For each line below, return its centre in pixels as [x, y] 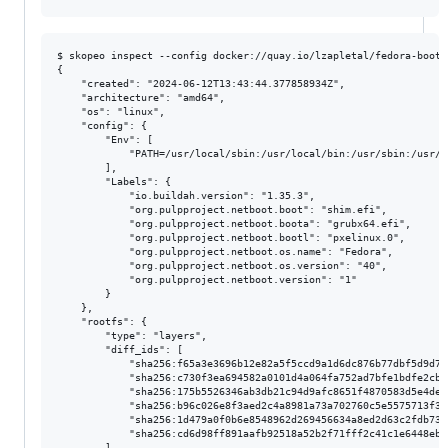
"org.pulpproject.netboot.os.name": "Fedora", [225, 251]
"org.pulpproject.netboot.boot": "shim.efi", [222, 209]
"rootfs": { [102, 321]
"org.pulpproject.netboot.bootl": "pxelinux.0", [231, 237]
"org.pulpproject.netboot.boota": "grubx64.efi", [234, 223]
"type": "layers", [132, 335]
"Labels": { [114, 181]
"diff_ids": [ [120, 349]
